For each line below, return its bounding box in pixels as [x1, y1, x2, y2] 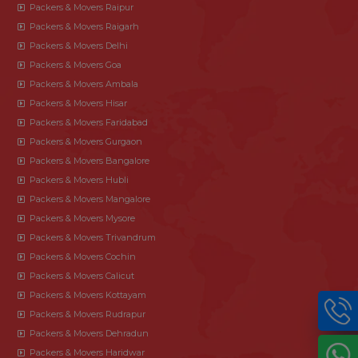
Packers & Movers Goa [30, 58, 121, 70]
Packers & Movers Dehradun [30, 327, 149, 339]
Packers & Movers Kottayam [30, 288, 146, 300]
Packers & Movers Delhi [30, 39, 128, 51]
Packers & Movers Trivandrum [30, 231, 156, 243]
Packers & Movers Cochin [30, 250, 136, 262]
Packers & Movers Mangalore [30, 193, 150, 205]
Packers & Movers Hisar [30, 97, 127, 109]
